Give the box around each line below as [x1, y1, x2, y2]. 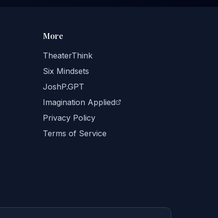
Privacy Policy [43, 113, 95, 123]
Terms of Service [43, 128, 107, 138]
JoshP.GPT [43, 82, 84, 91]
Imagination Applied [43, 97, 115, 107]
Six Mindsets [43, 66, 89, 76]
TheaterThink [43, 51, 92, 60]
